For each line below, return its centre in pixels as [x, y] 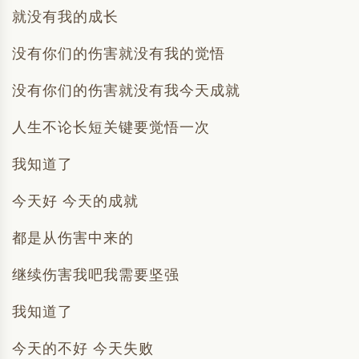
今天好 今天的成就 [75, 201]
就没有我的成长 [65, 17]
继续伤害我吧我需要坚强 [96, 275]
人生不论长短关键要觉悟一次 [111, 127]
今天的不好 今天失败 [83, 349]
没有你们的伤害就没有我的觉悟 [119, 54]
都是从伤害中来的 [73, 238]
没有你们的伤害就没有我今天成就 [126, 91]
